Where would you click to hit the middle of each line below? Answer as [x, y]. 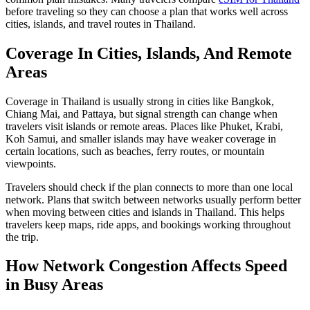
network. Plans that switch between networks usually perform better [153, 199]
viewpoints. [31, 163]
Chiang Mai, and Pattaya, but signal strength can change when [142, 113]
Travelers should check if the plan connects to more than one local [149, 187]
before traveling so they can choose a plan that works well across [147, 11]
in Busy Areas [54, 285]
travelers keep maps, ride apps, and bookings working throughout [148, 224]
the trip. [22, 237]
